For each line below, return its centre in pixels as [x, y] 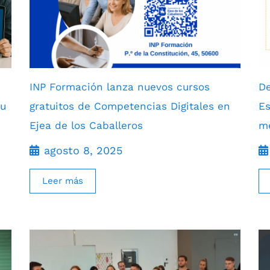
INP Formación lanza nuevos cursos [120, 86]
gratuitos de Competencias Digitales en [130, 106]
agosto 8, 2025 [83, 150]
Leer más [63, 181]
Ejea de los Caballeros [86, 125]
